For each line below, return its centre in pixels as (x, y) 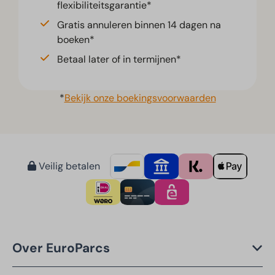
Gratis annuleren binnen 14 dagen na (139, 25)
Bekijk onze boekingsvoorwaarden (140, 98)
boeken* (76, 40)
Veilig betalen (68, 166)
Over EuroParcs (61, 248)
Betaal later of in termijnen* (119, 59)
